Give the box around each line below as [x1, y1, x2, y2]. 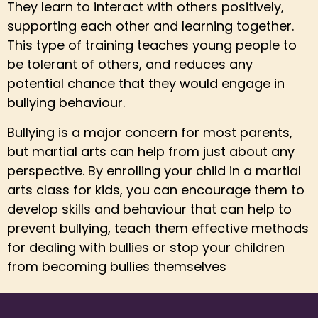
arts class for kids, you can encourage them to [7, 180, 305, 199]
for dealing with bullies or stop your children [7, 238, 285, 256]
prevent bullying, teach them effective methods [7, 219, 309, 237]
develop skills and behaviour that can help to [7, 199, 292, 218]
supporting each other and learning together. [7, 17, 294, 35]
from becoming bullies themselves [7, 257, 226, 275]
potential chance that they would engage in [7, 75, 285, 93]
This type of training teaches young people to [7, 36, 297, 55]
